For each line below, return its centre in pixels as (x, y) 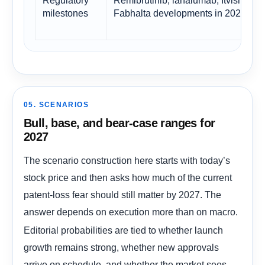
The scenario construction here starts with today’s (127, 160)
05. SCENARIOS (56, 104)
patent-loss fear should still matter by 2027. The (122, 194)
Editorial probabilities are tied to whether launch (123, 230)
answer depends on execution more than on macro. (131, 211)
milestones (65, 13)
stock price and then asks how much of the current (128, 177)
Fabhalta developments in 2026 (180, 13)
